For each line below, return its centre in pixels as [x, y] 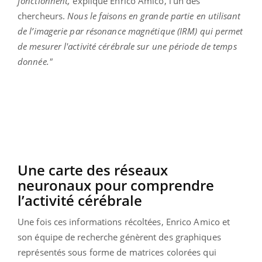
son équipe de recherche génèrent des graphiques [119, 237]
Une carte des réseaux [93, 170]
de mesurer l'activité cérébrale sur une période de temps [127, 46]
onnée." [39, 61]
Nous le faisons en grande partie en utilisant [154, 15]
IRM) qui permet [211, 31]
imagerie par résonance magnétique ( [107, 31]
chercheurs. [43, 15]
